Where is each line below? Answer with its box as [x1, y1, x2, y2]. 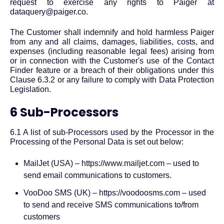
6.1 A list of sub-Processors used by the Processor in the [10, 127, 214, 136]
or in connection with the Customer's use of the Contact [10, 56, 214, 65]
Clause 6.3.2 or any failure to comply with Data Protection [10, 75, 214, 84]
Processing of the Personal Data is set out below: [10, 137, 183, 146]
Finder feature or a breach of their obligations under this [10, 66, 214, 75]
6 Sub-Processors [10, 103, 118, 120]
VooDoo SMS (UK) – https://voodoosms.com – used [23, 188, 206, 197]
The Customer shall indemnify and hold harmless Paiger [10, 28, 214, 37]
